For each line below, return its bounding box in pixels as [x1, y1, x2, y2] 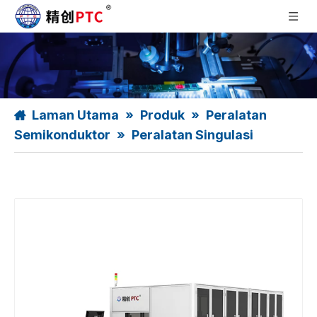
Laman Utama [32, 108, 119, 123]
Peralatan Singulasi [132, 127, 253, 143]
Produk [140, 108, 185, 123]
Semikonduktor [14, 127, 110, 143]
